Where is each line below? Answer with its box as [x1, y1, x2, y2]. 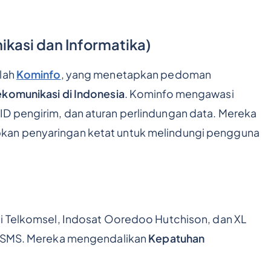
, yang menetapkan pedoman [60, 68, 212, 82]
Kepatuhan [148, 232, 205, 246]
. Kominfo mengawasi [124, 87, 234, 101]
